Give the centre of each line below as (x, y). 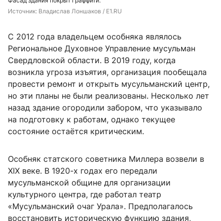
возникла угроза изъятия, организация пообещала (107, 72)
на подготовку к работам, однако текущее (92, 120)
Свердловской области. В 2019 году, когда (92, 60)
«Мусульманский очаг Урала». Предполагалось (100, 206)
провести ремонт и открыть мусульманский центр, (109, 84)
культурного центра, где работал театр (85, 195)
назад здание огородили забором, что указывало (105, 108)
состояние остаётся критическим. (76, 131)
